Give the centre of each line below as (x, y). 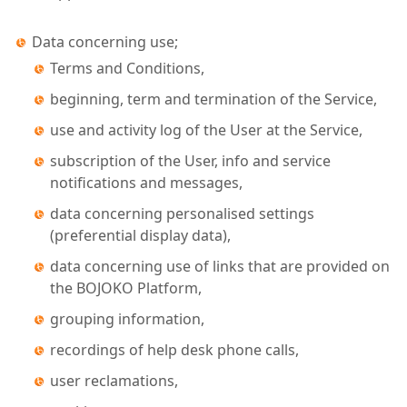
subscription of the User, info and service (190, 161)
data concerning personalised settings (182, 213)
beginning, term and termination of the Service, (213, 99)
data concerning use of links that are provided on (220, 266)
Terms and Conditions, (127, 68)
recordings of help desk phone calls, (174, 350)
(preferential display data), (140, 235)
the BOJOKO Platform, (126, 288)
